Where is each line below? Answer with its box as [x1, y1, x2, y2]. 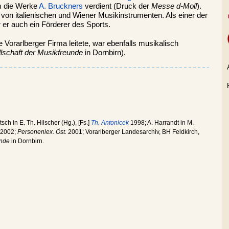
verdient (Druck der [83, 2, 151, 10]
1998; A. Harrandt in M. [129, 119, 194, 126]
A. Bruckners [39, 2, 83, 10]
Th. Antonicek [91, 119, 129, 126]
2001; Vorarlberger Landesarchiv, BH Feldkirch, [66, 128, 199, 135]
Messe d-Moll [151, 2, 197, 10]
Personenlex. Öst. [17, 128, 66, 135]
